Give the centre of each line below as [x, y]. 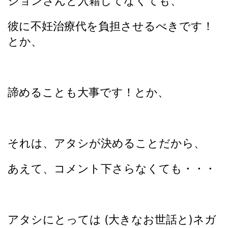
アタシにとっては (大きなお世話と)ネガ [112, 219]
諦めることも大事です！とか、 [88, 92]
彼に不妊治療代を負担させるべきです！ [111, 26]
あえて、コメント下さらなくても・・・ [112, 168]
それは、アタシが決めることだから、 [106, 143]
